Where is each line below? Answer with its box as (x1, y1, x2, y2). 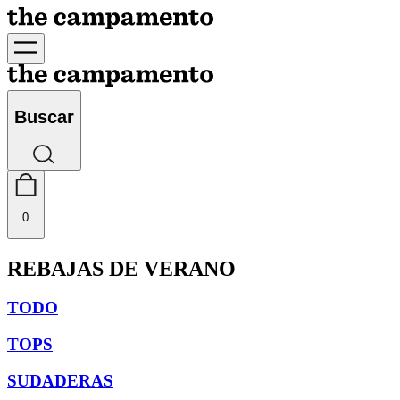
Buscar (14, 107, 74, 128)
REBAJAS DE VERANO (7, 256, 236, 280)
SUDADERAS (7, 371, 113, 390)
